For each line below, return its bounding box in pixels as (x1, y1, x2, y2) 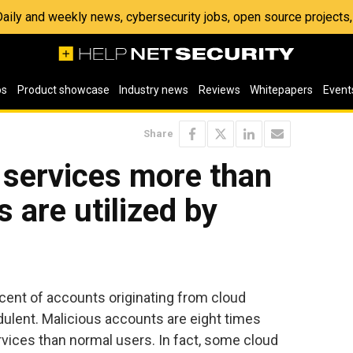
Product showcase (17, 84, 110, 96)
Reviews (198, 84, 240, 96)
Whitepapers (250, 84, 314, 96)
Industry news (119, 84, 189, 96)
